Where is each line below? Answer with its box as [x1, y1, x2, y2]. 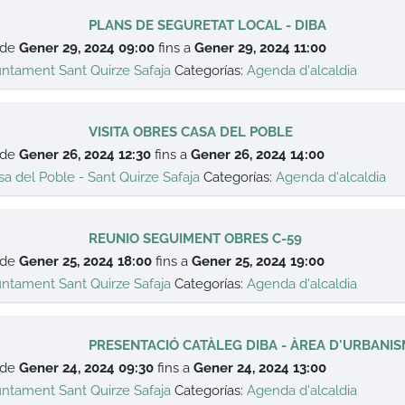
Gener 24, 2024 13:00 [193, 360, 327, 376]
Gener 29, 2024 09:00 [19, 40, 155, 56]
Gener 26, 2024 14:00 [191, 146, 325, 163]
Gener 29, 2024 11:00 [194, 40, 327, 56]
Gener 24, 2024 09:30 [19, 360, 155, 376]
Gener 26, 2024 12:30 [19, 146, 152, 163]
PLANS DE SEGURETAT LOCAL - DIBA [89, 17, 327, 33]
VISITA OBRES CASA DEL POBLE [89, 124, 294, 140]
